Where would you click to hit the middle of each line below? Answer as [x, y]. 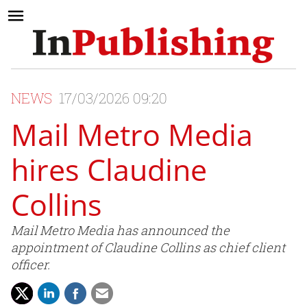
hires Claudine [109, 170]
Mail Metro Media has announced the [120, 231]
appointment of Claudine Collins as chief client [148, 248]
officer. [30, 265]
